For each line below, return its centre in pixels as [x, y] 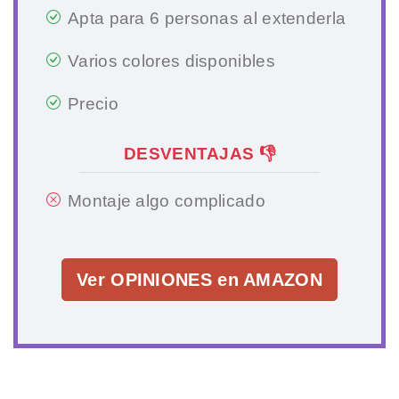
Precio [93, 104]
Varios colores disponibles [171, 61]
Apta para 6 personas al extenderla [207, 19]
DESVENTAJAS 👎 [199, 154]
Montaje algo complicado [167, 201]
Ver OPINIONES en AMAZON [199, 280]
